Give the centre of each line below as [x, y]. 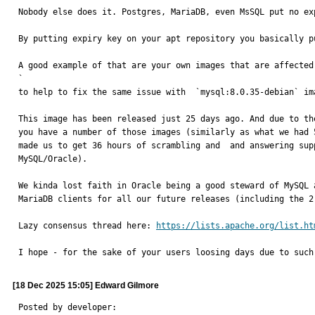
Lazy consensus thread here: [87, 226]
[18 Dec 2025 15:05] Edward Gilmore [86, 285]
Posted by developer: [67, 307]
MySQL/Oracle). [55, 159]
